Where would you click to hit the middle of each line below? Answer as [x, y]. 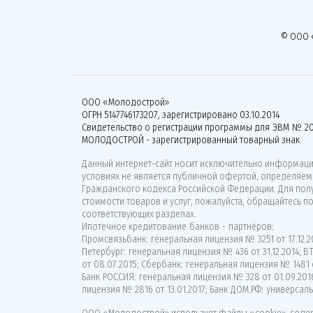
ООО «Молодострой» [125, 102]
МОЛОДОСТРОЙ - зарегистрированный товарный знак [191, 140]
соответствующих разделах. [139, 214]
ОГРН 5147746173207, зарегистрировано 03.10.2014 [181, 115]
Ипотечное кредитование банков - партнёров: [178, 227]
